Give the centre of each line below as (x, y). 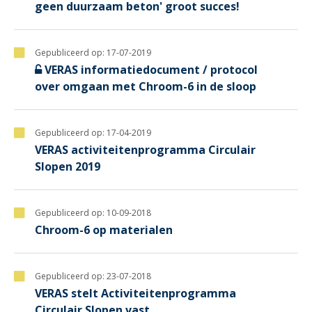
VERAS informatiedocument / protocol (151, 69)
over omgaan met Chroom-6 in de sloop (146, 86)
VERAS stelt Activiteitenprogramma (135, 293)
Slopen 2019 (68, 166)
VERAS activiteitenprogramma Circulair (145, 149)
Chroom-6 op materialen (104, 229)
